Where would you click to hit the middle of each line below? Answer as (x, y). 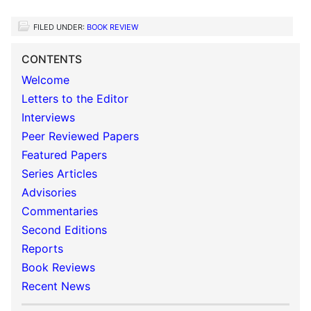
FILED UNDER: (60, 27)
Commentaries (60, 211)
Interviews (48, 117)
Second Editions (64, 230)
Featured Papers (64, 155)
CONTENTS (52, 59)
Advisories (49, 192)
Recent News (56, 286)
